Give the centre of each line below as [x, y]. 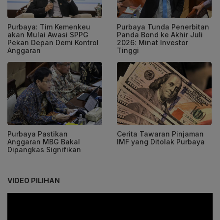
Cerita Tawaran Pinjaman [160, 134]
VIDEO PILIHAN [34, 180]
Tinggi [128, 50]
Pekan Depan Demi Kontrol [53, 42]
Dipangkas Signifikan [44, 149]
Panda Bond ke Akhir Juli [160, 34]
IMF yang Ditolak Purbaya [161, 141]
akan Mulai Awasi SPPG [48, 34]
